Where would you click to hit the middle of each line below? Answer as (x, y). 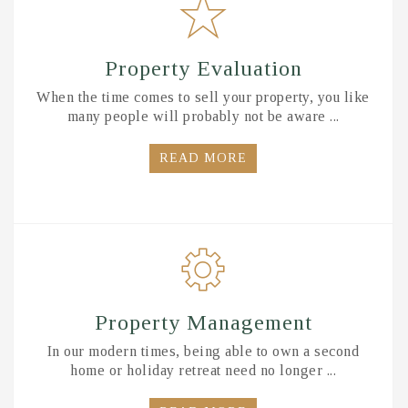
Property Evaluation (203, 68)
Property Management (203, 322)
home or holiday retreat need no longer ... (203, 370)
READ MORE (203, 158)
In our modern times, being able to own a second (203, 351)
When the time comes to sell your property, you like (203, 97)
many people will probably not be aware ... (203, 116)
